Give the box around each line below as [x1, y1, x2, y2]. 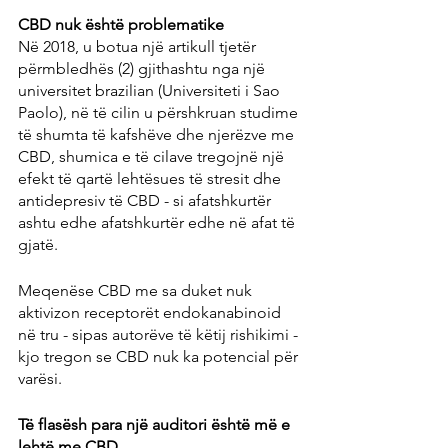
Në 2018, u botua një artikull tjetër [18, 36, 260, 56]
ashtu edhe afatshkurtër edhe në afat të [18, 212, 299, 232]
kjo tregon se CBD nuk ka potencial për [18, 346, 302, 366]
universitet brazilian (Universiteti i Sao [18, 80, 284, 100]
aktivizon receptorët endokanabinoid [18, 302, 285, 322]
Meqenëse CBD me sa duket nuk [18, 280, 256, 300]
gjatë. [18, 234, 58, 254]
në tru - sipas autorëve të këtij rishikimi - [18, 324, 302, 344]
